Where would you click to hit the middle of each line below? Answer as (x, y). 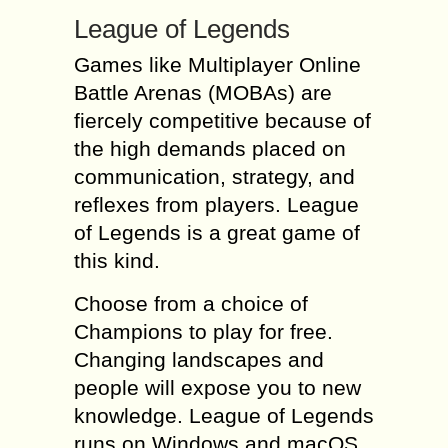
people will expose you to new (217, 387)
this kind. (117, 260)
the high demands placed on (210, 148)
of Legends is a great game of (217, 232)
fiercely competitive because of (222, 120)
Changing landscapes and (199, 359)
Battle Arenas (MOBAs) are (203, 92)
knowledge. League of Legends (224, 415)
